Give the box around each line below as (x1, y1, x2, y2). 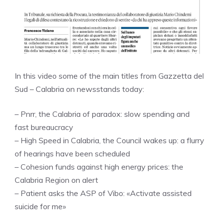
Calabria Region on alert (15, 175, 98, 185)
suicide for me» (15, 201, 66, 211)
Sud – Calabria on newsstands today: (15, 84, 144, 94)
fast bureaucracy (15, 122, 73, 132)
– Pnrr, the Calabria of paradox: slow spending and (15, 109, 190, 119)
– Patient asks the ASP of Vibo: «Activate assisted (15, 188, 192, 198)
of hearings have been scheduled (15, 148, 130, 158)
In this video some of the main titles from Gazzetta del (15, 70, 204, 81)
